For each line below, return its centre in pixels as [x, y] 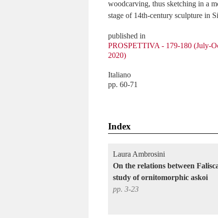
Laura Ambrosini [139, 154]
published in [127, 36]
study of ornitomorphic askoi [160, 177]
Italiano [119, 75]
